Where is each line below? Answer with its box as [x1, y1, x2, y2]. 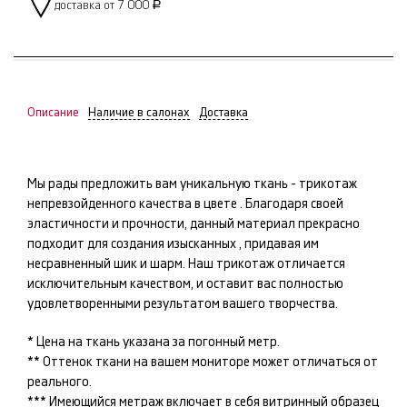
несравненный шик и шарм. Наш [27, 258, 216, 272]
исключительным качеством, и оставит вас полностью [27, 278, 343, 292]
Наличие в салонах [88, 106, 190, 120]
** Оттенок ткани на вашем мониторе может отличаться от [27, 356, 378, 370]
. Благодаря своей [240, 198, 343, 212]
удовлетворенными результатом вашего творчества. [27, 298, 338, 312]
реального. [27, 376, 92, 390]
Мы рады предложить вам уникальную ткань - [27, 178, 299, 192]
